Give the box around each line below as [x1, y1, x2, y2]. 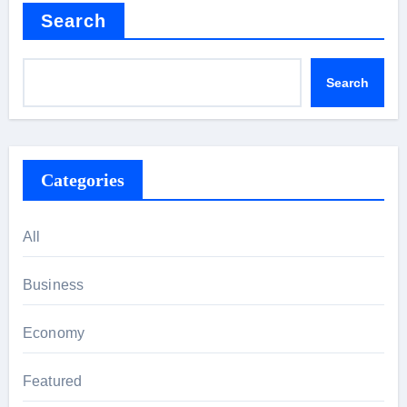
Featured [22, 373, 83, 389]
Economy [22, 325, 85, 341]
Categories [40, 170, 124, 190]
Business [22, 277, 84, 293]
